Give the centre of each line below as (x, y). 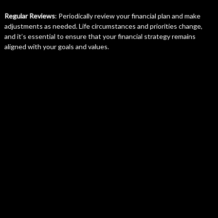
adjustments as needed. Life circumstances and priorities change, (103, 26)
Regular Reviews (29, 16)
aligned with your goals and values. (56, 46)
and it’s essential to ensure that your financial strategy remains (100, 36)
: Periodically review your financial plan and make (127, 16)
